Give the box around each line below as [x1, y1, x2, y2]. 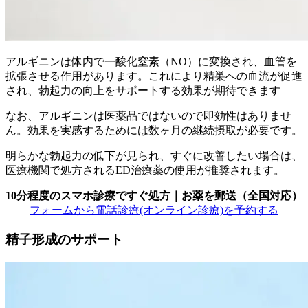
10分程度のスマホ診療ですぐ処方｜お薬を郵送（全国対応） [5, 190, 302, 202]
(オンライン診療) [140, 204, 223, 217]
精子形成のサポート [5, 232, 123, 247]
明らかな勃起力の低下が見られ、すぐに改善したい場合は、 [5, 150, 302, 162]
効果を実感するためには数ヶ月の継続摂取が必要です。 [27, 124, 302, 137]
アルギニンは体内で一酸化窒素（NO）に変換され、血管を [5, 56, 297, 68]
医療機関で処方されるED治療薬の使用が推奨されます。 [5, 164, 285, 177]
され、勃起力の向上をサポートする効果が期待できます [5, 85, 280, 97]
